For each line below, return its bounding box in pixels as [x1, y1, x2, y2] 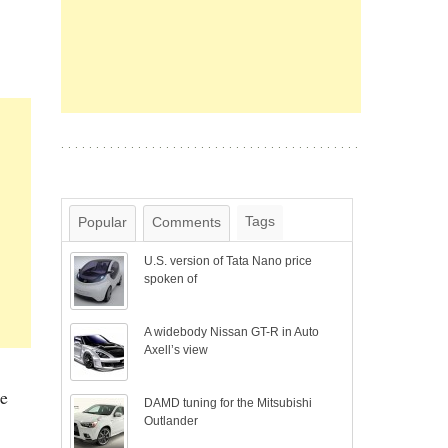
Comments [152, 214, 221, 230]
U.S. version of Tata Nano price [144, 254, 313, 268]
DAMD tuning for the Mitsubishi [144, 396, 313, 410]
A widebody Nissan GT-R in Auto [144, 325, 320, 339]
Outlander [144, 414, 199, 428]
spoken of [144, 272, 198, 286]
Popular [78, 214, 127, 230]
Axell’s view [144, 343, 209, 357]
